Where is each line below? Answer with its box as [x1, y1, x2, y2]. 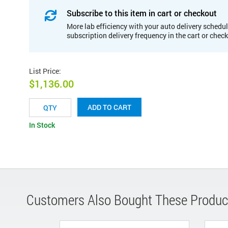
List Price [29, 66, 59, 76]
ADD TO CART [88, 102, 131, 112]
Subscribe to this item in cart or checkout [67, 7, 217, 18]
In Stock [29, 120, 55, 130]
